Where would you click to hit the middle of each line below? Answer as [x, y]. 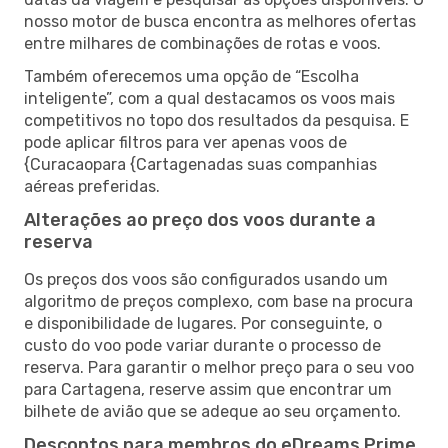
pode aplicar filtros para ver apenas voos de [185, 142]
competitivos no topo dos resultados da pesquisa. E [216, 120]
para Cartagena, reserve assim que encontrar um [208, 389]
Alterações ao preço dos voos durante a [200, 219]
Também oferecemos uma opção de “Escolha [191, 76]
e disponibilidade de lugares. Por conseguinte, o [203, 323]
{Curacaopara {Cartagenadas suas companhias [200, 164]
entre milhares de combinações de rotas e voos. [202, 43]
